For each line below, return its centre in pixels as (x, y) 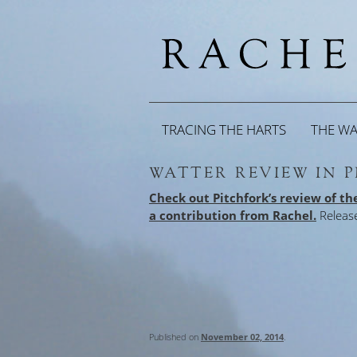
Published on (175, 337)
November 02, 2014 (242, 337)
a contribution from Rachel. (233, 215)
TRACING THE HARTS (224, 130)
